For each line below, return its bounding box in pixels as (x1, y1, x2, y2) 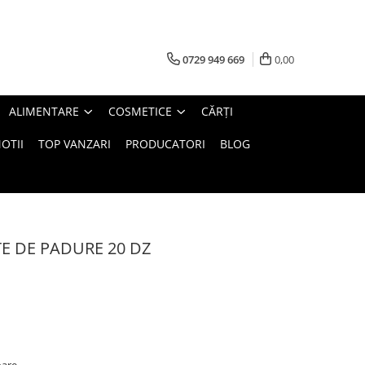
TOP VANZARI (38, 135, 111, 152)
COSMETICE (108, 103, 172, 119)
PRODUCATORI (125, 135, 205, 152)
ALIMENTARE (9, 103, 79, 119)
